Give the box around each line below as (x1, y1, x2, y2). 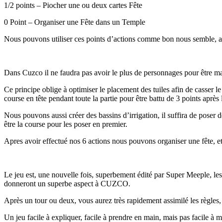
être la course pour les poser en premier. (4, 120, 127, 129)
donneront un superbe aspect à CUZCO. (4, 179, 130, 188)
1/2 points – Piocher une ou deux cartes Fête (4, 1, 142, 10)
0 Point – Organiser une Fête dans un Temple (4, 18, 145, 27)
